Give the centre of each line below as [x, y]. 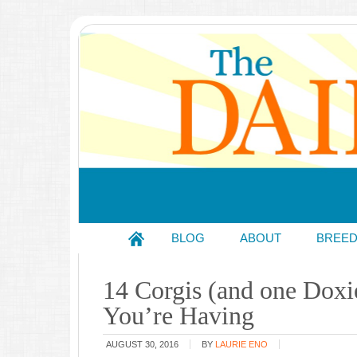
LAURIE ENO [241, 344]
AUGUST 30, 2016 [142, 344]
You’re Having [178, 316]
